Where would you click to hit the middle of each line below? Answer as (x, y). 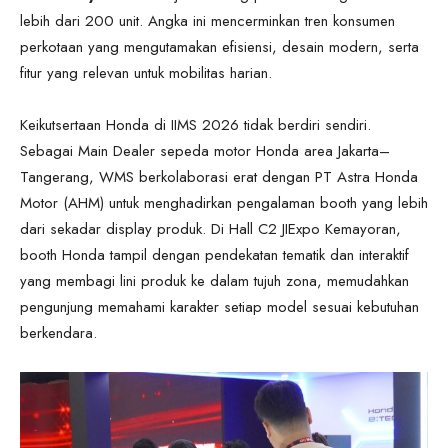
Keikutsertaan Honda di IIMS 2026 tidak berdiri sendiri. (195, 124)
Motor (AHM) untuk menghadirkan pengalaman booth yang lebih (224, 202)
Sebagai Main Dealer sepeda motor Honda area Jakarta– (205, 150)
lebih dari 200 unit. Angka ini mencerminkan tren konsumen (207, 20)
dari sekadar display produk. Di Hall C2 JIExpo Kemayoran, (210, 228)
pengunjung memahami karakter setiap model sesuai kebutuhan (219, 306)
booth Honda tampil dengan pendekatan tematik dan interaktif (214, 254)
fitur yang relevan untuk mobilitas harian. (146, 72)
